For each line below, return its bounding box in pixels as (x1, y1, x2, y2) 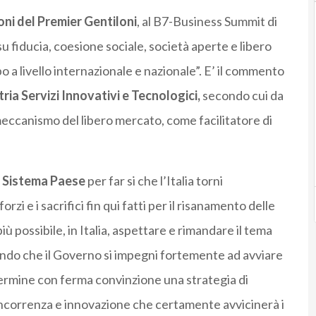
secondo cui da (200, 87, 284, 104)
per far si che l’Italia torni (85, 173, 223, 189)
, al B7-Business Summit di (136, 13, 277, 30)
